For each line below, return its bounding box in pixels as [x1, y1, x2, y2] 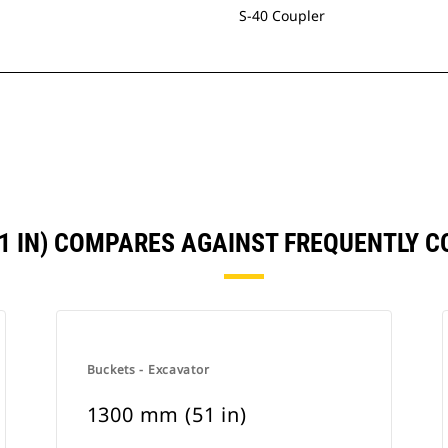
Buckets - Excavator [86, 361, 210, 378]
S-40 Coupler [239, 6, 325, 25]
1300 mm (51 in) [86, 401, 247, 428]
